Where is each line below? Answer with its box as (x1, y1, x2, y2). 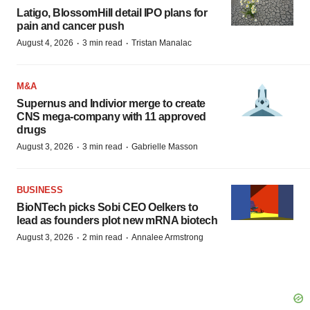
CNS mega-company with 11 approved (17, 111, 206, 123)
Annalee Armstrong (131, 232, 203, 243)
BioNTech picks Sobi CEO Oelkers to (17, 201, 198, 214)
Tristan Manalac (131, 38, 192, 48)
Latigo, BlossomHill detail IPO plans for (17, 7, 207, 19)
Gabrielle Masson (131, 142, 198, 152)
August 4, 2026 (17, 38, 73, 48)
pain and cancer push (17, 20, 124, 33)
